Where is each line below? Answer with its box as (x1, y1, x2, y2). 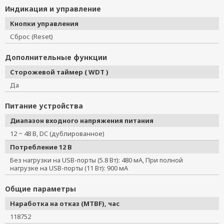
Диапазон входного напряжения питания (10, 116, 153, 125)
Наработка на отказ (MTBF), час (10, 199, 119, 208)
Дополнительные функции (5, 52, 107, 62)
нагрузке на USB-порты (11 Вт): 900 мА (10, 163, 128, 172)
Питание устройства (5, 101, 83, 110)
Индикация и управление (5, 4, 101, 13)
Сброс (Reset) (10, 32, 59, 41)
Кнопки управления (10, 19, 78, 28)
